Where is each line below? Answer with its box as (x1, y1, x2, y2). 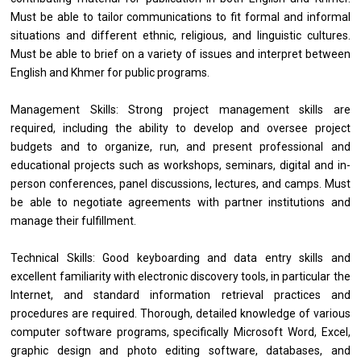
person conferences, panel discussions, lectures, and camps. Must (10, 177, 351, 191)
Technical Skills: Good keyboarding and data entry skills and (10, 251, 351, 265)
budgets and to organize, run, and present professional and (10, 140, 351, 154)
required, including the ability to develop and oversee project (10, 122, 351, 135)
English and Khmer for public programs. (10, 66, 210, 80)
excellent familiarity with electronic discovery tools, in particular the (10, 270, 351, 284)
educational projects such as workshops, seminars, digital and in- (10, 159, 351, 172)
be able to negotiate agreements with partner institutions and (10, 196, 351, 210)
